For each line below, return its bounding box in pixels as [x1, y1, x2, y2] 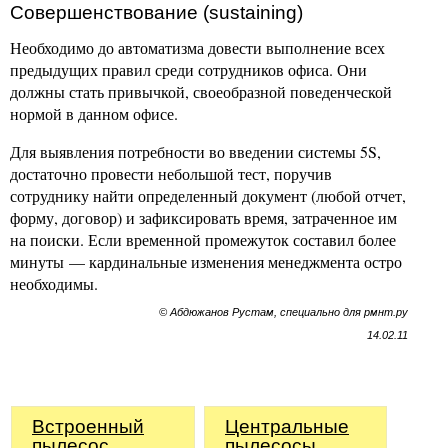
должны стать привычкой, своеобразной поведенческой [10, 81, 392, 103]
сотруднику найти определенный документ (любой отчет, [10, 185, 406, 207]
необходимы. [10, 273, 98, 295]
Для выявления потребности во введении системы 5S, [10, 141, 381, 163]
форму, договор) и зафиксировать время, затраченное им [10, 207, 397, 229]
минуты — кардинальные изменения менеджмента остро [10, 251, 402, 273]
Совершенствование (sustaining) [10, 2, 303, 24]
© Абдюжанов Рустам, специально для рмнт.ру [159, 306, 408, 319]
